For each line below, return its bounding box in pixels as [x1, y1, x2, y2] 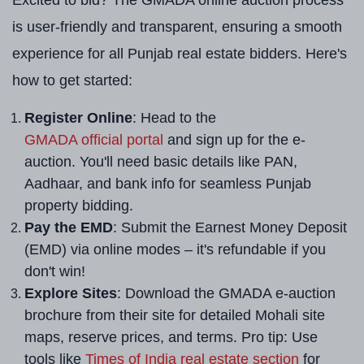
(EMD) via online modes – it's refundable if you [24, 241, 326, 258]
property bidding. [24, 197, 133, 214]
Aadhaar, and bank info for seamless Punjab [24, 175, 311, 193]
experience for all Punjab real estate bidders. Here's [12, 45, 347, 63]
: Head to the [132, 110, 216, 127]
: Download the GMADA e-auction [117, 285, 336, 302]
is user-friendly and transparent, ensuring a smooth [12, 19, 342, 36]
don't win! [24, 263, 85, 280]
